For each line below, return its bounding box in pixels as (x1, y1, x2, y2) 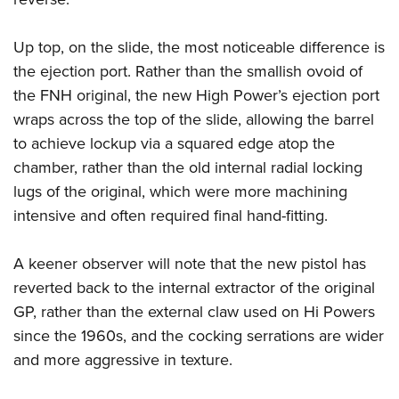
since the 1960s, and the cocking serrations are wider (13, 324, 384, 348)
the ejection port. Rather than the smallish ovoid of (13, 60, 362, 84)
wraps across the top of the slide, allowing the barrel (13, 108, 374, 132)
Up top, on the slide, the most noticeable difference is (13, 36, 385, 60)
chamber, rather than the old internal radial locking (13, 156, 362, 180)
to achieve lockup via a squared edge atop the (13, 132, 335, 156)
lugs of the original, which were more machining (13, 180, 347, 204)
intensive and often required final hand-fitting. (13, 204, 328, 228)
